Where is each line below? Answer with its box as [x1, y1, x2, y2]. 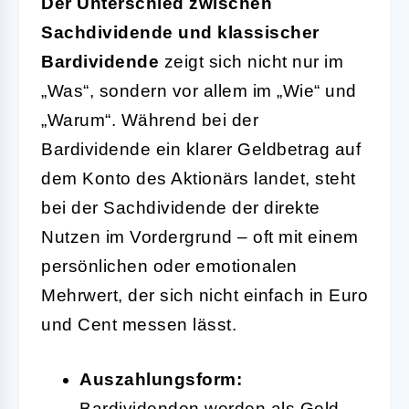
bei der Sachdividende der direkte [41, 197, 320, 217]
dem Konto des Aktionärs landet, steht [41, 168, 356, 188]
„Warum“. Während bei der [41, 110, 258, 130]
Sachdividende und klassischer [41, 22, 320, 42]
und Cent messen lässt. [41, 314, 236, 334]
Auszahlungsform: [79, 369, 242, 389]
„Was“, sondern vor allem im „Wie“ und [41, 80, 357, 100]
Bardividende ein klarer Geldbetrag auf [41, 139, 361, 159]
